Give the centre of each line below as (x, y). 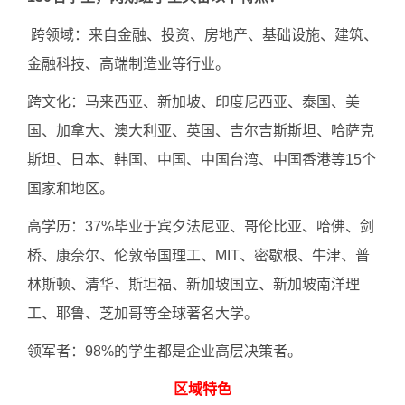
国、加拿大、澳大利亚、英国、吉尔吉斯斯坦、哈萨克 (201, 131)
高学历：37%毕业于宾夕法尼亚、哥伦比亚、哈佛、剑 (201, 226)
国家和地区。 (71, 188)
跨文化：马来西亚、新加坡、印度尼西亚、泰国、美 (193, 102)
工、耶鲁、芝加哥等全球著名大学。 (143, 313)
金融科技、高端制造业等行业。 (128, 64)
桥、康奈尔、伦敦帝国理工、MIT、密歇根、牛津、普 (198, 255)
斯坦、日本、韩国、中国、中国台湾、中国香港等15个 (202, 160)
